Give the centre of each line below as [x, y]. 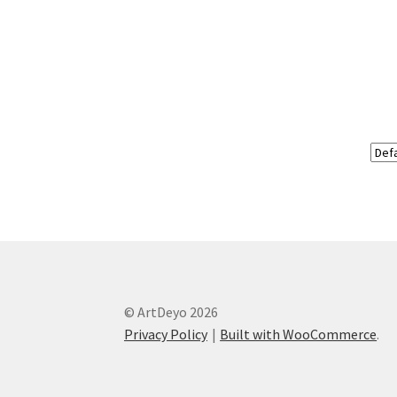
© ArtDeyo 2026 [171, 311]
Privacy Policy [166, 334]
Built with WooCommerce [299, 334]
